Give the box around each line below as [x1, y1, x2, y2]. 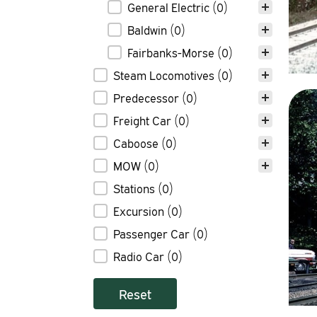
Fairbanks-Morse [127, 44, 217, 60]
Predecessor [113, 89, 182, 105]
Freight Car [113, 112, 174, 128]
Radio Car [113, 248, 167, 264]
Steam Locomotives [113, 67, 217, 83]
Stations [113, 180, 158, 196]
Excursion [113, 202, 167, 219]
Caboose [113, 134, 161, 151]
